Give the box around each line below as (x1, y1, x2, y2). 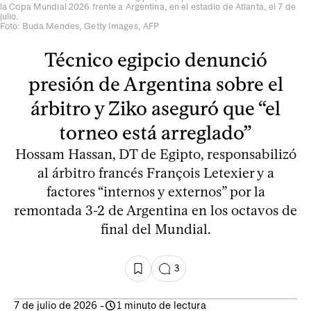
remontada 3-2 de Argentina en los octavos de (14, 201, 297, 219)
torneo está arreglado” (59, 120, 252, 144)
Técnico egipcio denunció (44, 47, 267, 72)
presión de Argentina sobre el (28, 72, 283, 96)
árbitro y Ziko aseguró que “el (31, 96, 280, 120)
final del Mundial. (100, 220, 211, 237)
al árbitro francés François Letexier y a (37, 164, 274, 181)
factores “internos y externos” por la (46, 183, 265, 200)
